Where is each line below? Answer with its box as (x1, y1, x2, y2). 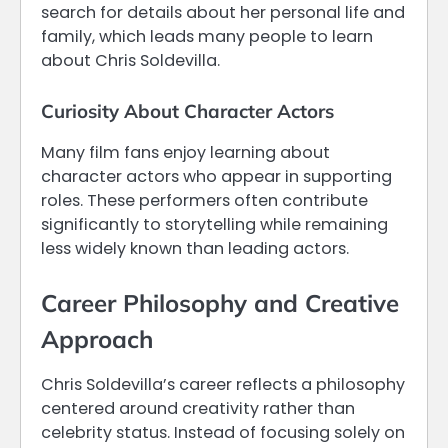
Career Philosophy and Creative (41, 288, 399, 319)
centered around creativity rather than (41, 397, 355, 421)
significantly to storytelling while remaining (41, 213, 388, 237)
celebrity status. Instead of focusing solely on (41, 421, 405, 445)
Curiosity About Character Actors (41, 99, 334, 124)
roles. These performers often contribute (41, 189, 368, 213)
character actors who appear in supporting (41, 165, 392, 189)
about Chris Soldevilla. (41, 48, 220, 72)
